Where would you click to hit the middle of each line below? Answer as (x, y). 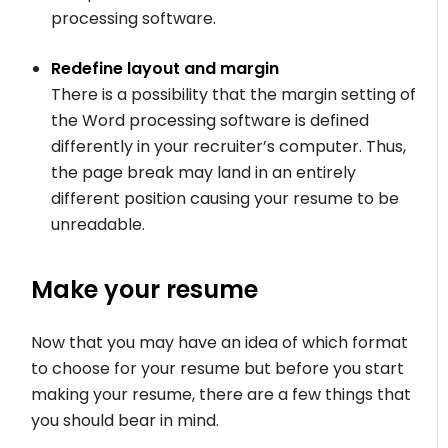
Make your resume (145, 289)
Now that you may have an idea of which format (220, 342)
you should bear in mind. (125, 420)
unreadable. (98, 224)
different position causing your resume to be (225, 198)
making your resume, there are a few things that (221, 394)
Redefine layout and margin (165, 68)
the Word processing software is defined (210, 120)
